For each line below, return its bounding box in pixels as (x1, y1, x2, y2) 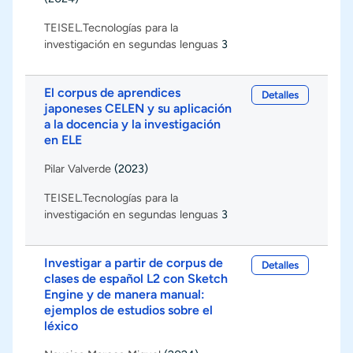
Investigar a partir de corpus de (44, 255, 223, 270)
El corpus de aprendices (44, 84, 180, 100)
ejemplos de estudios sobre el (44, 302, 213, 318)
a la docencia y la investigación (44, 116, 221, 132)
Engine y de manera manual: (44, 286, 205, 302)
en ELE (44, 132, 82, 147)
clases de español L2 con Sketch (44, 270, 228, 286)
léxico (44, 318, 78, 333)
